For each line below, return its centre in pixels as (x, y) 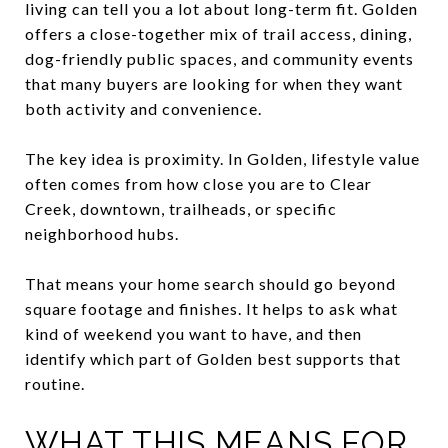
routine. (55, 383)
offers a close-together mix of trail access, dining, (218, 33)
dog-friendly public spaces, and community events (219, 58)
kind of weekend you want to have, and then (193, 333)
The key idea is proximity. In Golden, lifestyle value (222, 158)
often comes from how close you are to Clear (198, 183)
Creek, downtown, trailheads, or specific (181, 208)
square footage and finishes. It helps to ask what (211, 308)
